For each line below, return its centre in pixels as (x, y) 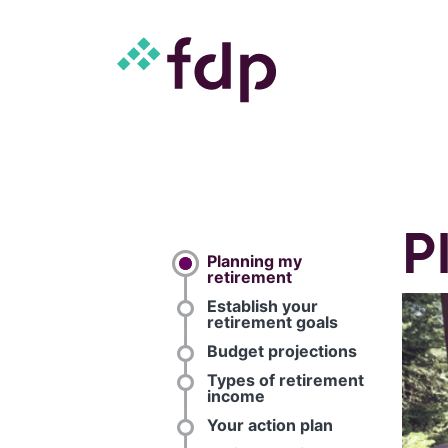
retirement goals (273, 322)
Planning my (255, 261)
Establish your (263, 306)
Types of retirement (286, 380)
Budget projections (282, 351)
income (236, 396)
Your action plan (270, 425)
